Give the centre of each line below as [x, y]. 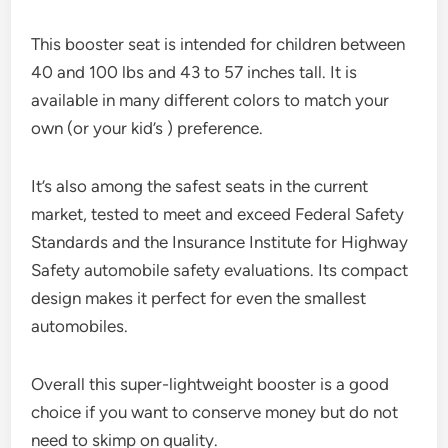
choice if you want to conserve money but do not [215, 411]
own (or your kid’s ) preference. [147, 127]
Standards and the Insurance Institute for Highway [220, 241]
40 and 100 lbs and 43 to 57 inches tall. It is [194, 71]
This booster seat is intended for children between [218, 43]
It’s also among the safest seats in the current [200, 185]
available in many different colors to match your [210, 99]
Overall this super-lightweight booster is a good [210, 383]
